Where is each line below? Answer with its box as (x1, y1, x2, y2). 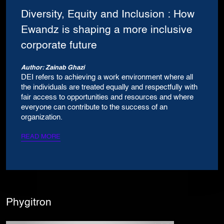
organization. (21, 114, 62, 121)
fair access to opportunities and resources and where (21, 94, 193, 101)
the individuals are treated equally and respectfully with (21, 84, 197, 91)
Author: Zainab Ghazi (21, 64, 84, 71)
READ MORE (21, 133, 60, 140)
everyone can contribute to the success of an (21, 104, 167, 111)
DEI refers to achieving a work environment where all (21, 74, 193, 81)
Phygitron (6, 197, 51, 208)
